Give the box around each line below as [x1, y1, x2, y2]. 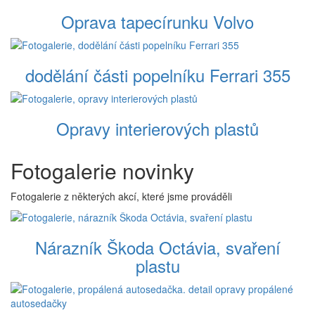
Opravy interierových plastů [56, 116, 259, 141]
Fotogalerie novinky [11, 155, 194, 186]
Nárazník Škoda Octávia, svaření [34, 235, 281, 260]
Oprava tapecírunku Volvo [61, 9, 254, 34]
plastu [135, 253, 180, 278]
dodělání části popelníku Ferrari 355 [25, 63, 290, 88]
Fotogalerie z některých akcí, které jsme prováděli [11, 189, 232, 204]
